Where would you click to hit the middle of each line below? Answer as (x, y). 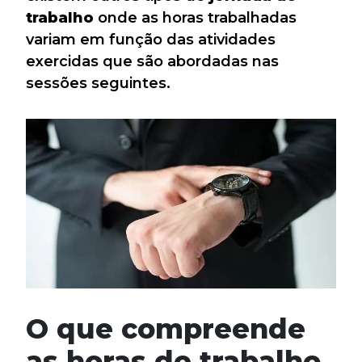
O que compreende (166, 329)
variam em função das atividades (151, 40)
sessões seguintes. (98, 83)
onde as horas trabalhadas (195, 18)
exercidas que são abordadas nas (152, 61)
